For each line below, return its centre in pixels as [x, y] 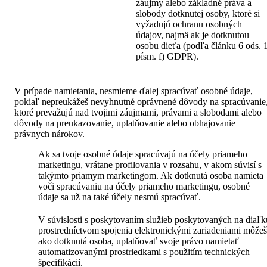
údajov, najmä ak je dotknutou [193, 35]
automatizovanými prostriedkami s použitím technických [144, 252]
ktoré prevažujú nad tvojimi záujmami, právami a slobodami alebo [138, 113]
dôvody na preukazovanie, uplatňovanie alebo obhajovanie [125, 123]
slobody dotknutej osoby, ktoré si [198, 14]
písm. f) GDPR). [167, 57]
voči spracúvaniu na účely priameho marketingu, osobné [144, 187]
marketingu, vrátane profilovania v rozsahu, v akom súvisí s [150, 165]
